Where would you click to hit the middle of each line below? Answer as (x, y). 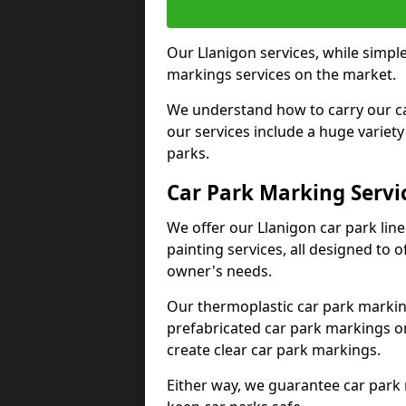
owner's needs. (219, 271)
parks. (188, 153)
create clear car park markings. (274, 350)
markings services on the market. (281, 74)
